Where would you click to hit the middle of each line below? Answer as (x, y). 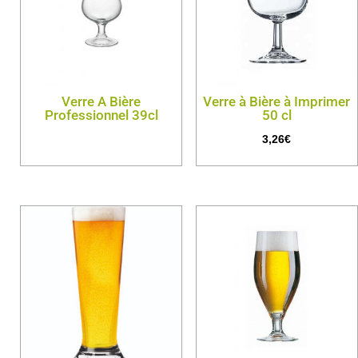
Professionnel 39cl (101, 115)
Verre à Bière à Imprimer (277, 101)
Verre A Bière (101, 101)
